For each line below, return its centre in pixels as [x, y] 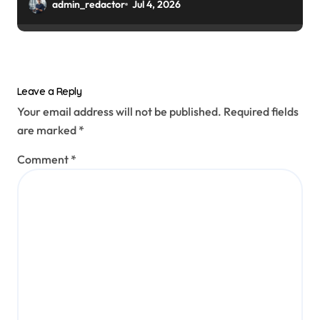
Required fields [261, 112]
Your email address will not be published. [119, 112]
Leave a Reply [50, 91]
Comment [44, 160]
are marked [48, 130]
